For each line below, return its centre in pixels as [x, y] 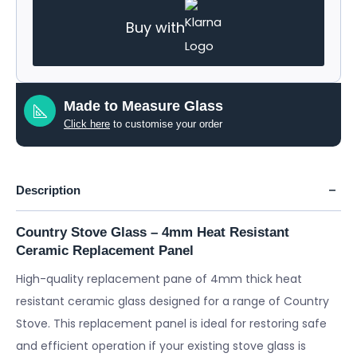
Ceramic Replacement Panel [105, 251]
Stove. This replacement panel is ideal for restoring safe [171, 324]
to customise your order [166, 124]
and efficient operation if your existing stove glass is [161, 346]
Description [48, 190]
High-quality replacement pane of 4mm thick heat [159, 279]
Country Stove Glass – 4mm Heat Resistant [153, 232]
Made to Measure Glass [143, 106]
